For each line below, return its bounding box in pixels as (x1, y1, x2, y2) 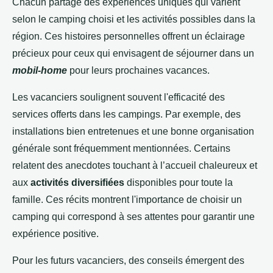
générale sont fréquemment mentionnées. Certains (12, 143, 230, 154)
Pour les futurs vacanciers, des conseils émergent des (12, 255, 244, 266)
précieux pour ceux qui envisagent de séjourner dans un (12, 48, 254, 58)
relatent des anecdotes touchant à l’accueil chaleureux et (12, 160, 257, 171)
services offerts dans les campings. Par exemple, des (12, 108, 241, 119)
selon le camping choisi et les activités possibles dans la (12, 13, 255, 24)
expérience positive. (12, 228, 99, 239)
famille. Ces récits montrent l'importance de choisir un (12, 194, 242, 205)
